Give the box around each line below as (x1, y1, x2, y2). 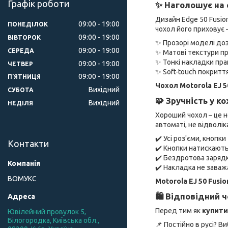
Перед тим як (155, 206, 202, 215)
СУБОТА (8, 87, 34, 94)
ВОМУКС (8, 175, 37, 183)
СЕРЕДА (8, 47, 34, 54)
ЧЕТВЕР (8, 60, 33, 67)
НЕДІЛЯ (8, 100, 33, 107)
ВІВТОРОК (8, 34, 41, 41)
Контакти (8, 138, 49, 149)
